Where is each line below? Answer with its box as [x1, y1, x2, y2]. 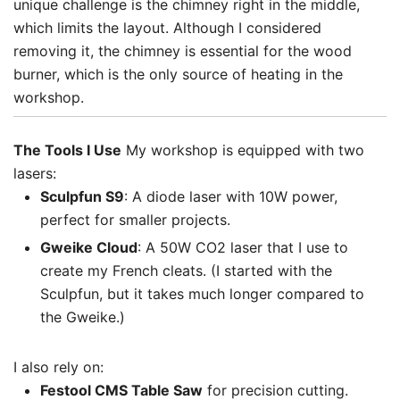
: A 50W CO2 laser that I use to [137, 237, 348, 256]
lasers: [13, 163, 56, 182]
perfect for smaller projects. [40, 210, 230, 229]
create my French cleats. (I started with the [40, 261, 332, 279]
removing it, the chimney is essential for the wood [13, 41, 352, 60]
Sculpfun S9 [40, 187, 124, 205]
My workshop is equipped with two [121, 140, 364, 159]
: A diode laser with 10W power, [124, 187, 337, 205]
